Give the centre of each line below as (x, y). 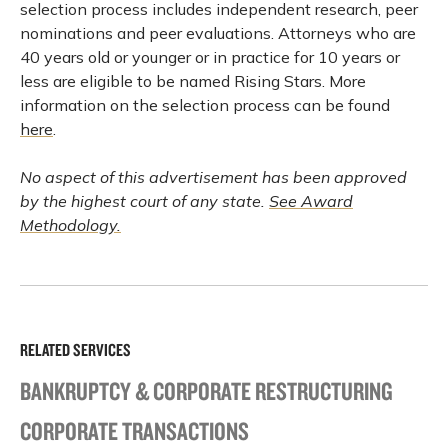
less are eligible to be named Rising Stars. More (193, 81)
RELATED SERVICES (75, 350)
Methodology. (70, 225)
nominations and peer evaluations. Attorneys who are (218, 33)
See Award (311, 201)
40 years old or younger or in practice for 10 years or (210, 57)
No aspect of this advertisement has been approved (213, 177)
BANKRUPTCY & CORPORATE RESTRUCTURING (206, 391)
